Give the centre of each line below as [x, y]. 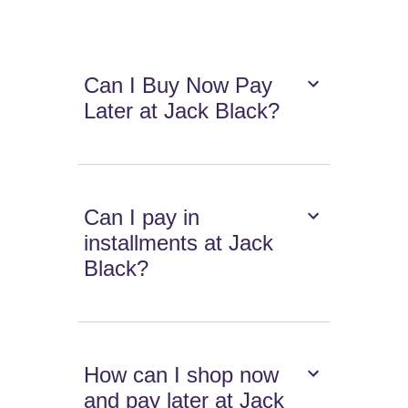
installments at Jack [179, 243]
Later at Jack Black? [182, 111]
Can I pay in [142, 218]
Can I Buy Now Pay [178, 86]
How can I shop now [182, 375]
